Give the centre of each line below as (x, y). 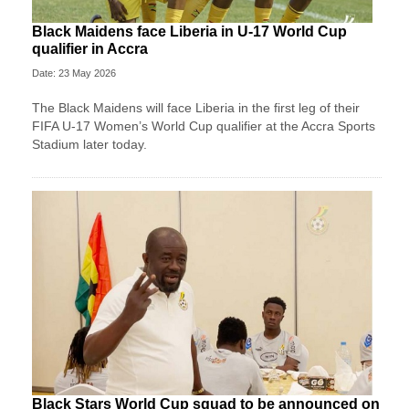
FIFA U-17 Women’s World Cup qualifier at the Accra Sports (204, 126)
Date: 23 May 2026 (74, 73)
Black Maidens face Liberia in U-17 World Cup (189, 31)
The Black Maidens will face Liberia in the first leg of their (196, 107)
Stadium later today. (89, 144)
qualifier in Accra (90, 48)
